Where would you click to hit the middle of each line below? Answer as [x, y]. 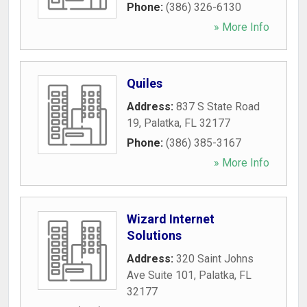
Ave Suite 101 [160, 275]
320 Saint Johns [215, 259]
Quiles [145, 83]
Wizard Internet [171, 219]
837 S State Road [218, 107]
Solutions [154, 235]
